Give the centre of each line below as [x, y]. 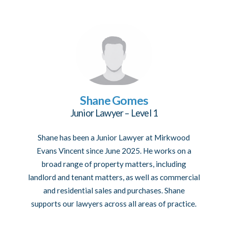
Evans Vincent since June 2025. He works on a [114, 151]
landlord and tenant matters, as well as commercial [114, 177]
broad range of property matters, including [114, 164]
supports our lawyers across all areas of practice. [114, 204]
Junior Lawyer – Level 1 [114, 113]
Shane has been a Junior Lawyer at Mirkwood [114, 138]
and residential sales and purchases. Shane [114, 191]
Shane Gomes [114, 101]
